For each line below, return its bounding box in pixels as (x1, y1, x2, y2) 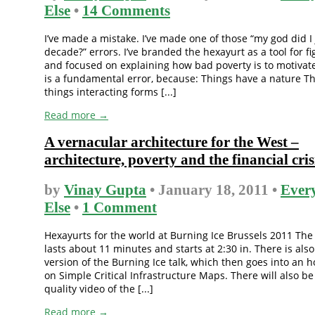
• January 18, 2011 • (146, 181, 281, 198)
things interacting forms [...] (44, 84, 176, 98)
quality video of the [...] (44, 282, 153, 296)
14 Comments (82, 1, 170, 19)
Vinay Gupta (64, 181, 146, 198)
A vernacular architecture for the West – (44, 134, 299, 151)
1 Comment (82, 198, 157, 216)
